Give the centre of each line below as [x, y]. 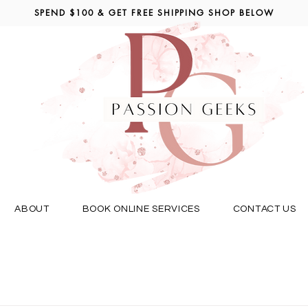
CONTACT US [264, 209]
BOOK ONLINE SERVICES [141, 209]
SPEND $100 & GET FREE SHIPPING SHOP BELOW [154, 13]
